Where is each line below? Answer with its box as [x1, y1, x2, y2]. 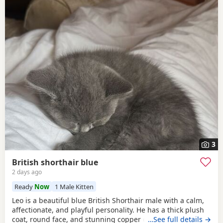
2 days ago [12, 168, 42, 177]
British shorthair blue [12, 156, 98, 168]
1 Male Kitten [54, 182, 94, 191]
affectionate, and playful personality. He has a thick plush [12, 205, 204, 215]
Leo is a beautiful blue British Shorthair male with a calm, [12, 195, 204, 205]
